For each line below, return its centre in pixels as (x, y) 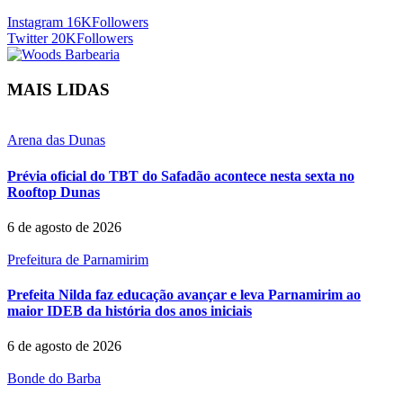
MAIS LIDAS (58, 89)
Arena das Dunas (56, 140)
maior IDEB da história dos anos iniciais (130, 311)
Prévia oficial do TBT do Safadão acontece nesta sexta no (181, 175)
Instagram (35, 22)
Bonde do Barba (54, 379)
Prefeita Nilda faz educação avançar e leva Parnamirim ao (184, 295)
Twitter (27, 38)
